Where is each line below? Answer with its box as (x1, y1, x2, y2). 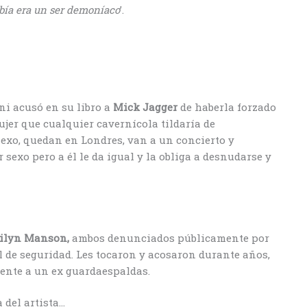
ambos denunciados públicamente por (72, 230, 269, 245)
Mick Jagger (113, 100, 180, 114)
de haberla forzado (180, 100, 276, 114)
